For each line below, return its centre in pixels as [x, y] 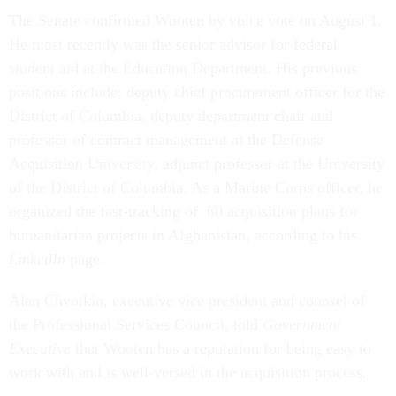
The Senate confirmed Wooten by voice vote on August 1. [195, 20]
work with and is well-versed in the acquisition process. [190, 372]
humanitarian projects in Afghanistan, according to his [183, 235]
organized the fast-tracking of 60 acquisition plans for [183, 211]
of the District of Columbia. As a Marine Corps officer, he [196, 187]
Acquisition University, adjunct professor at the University [197, 163]
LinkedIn [37, 259]
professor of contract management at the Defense [166, 139]
